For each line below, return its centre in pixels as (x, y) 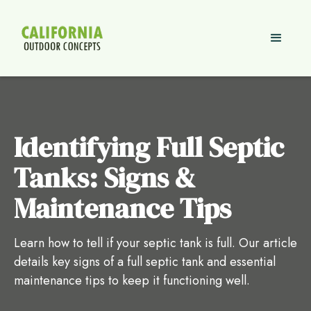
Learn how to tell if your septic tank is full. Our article (155, 243)
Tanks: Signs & (104, 178)
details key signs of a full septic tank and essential (145, 262)
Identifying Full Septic (149, 147)
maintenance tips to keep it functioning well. (132, 280)
